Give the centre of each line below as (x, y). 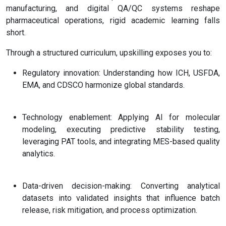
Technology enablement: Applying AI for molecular (121, 118)
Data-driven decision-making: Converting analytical (121, 186)
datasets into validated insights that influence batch (121, 198)
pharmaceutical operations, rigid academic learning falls (113, 21)
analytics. (39, 154)
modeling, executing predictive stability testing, (121, 130)
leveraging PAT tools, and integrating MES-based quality (121, 142)
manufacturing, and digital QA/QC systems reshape (113, 9)
